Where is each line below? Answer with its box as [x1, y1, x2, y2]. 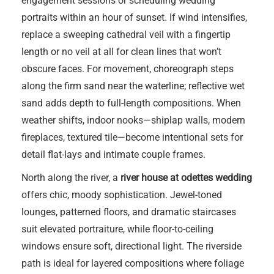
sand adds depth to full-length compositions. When [21, 97, 241, 109]
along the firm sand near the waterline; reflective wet [21, 80, 245, 92]
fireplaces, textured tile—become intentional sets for [21, 131, 243, 143]
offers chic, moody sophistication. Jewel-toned [21, 189, 222, 201]
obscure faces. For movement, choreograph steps [21, 63, 234, 75]
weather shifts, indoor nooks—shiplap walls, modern [21, 114, 245, 126]
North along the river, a [21, 172, 120, 183]
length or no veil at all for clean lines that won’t [21, 46, 221, 57]
